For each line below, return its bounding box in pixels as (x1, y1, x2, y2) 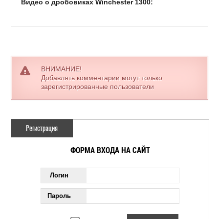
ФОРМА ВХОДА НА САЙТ (70, 145, 150, 155)
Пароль (47, 192, 71, 200)
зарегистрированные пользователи (41, 83, 154, 91)
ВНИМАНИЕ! (41, 65, 82, 73)
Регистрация (26, 124, 58, 133)
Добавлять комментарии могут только (41, 74, 163, 82)
